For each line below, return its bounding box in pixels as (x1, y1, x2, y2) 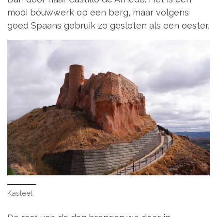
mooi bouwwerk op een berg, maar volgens (7, 7, 189, 18)
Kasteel (7, 189, 32, 198)
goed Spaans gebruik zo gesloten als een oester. (7, 20, 209, 31)
